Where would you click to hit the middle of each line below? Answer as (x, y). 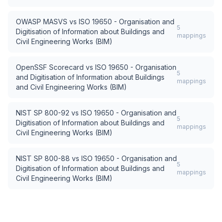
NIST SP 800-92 (43, 113)
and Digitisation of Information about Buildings (90, 77)
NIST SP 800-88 (43, 158)
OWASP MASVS (42, 22)
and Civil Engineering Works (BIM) (71, 87)
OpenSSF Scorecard (50, 67)
